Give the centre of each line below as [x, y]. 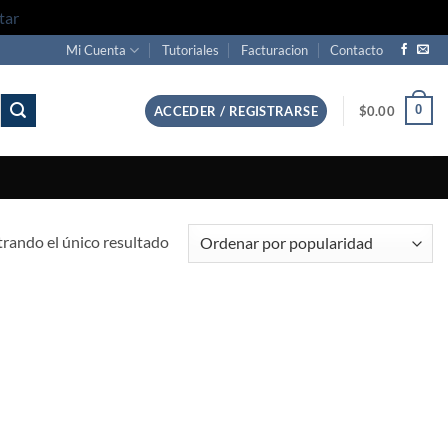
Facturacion [275, 50]
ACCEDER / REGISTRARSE [236, 110]
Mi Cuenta [96, 50]
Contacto [357, 50]
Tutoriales [190, 50]
